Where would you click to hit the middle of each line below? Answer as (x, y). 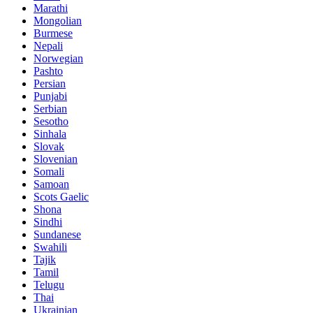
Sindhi (48, 222)
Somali (49, 172)
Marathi (51, 8)
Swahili (50, 247)
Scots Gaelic (61, 197)
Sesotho (51, 122)
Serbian (50, 109)
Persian (50, 84)
